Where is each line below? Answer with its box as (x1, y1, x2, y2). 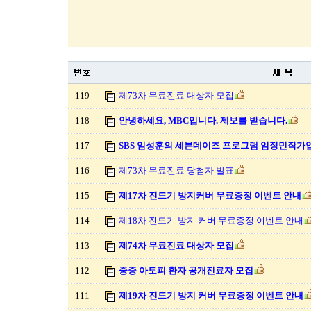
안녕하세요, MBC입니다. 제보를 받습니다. (119, 115, 287, 126)
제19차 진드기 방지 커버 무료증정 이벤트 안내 (119, 290, 303, 301)
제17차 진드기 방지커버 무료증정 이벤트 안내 (119, 190, 301, 201)
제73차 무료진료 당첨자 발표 (119, 165, 234, 176)
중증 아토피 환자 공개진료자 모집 (119, 265, 253, 276)
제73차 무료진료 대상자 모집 (119, 90, 234, 101)
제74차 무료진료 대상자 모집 (119, 240, 234, 251)
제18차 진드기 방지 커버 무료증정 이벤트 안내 (119, 215, 303, 226)
